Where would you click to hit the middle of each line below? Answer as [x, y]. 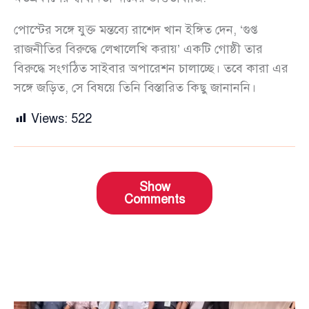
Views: [49, 119]
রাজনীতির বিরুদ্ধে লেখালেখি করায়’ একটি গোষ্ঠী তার [138, 49]
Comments [154, 200]
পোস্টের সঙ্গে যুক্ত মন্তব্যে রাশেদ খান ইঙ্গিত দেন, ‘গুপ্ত [136, 30]
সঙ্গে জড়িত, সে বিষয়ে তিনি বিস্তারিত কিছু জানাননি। [135, 88]
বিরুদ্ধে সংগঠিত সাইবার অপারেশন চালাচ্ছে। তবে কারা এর [151, 69]
